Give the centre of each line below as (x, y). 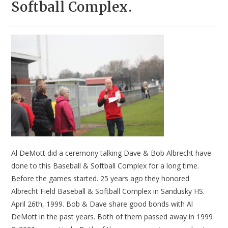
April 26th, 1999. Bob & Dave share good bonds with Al (102, 204)
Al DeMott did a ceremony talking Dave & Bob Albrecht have (111, 153)
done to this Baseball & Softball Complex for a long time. (105, 166)
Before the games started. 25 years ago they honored (101, 179)
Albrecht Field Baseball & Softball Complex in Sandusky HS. (108, 191)
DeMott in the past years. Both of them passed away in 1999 (112, 217)
